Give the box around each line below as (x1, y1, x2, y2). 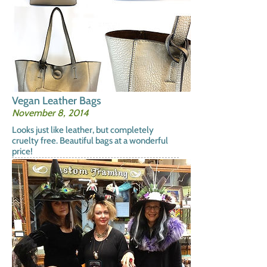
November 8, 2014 (12, 133, 89, 145)
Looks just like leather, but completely (12, 151, 154, 162)
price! (12, 172, 33, 183)
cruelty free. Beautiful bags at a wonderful (12, 162, 168, 172)
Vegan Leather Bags (12, 120, 101, 133)
